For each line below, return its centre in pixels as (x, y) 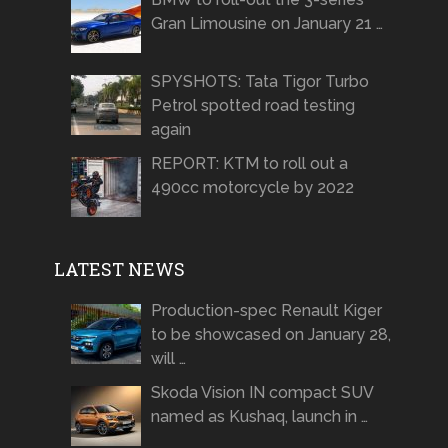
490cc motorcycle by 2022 (252, 188)
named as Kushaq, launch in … (259, 417)
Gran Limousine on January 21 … (266, 24)
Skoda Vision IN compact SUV (261, 393)
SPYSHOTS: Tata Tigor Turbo (259, 82)
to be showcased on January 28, (270, 335)
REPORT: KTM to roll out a (249, 164)
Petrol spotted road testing (252, 106)
